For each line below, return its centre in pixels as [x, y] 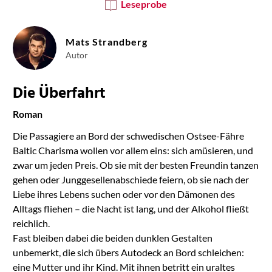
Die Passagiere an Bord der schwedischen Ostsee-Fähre [128, 136]
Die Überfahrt [59, 94]
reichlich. [31, 223]
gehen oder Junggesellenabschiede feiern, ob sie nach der [131, 179]
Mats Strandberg [106, 42]
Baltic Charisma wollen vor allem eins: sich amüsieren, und [133, 150]
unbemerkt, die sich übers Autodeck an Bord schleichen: [128, 252]
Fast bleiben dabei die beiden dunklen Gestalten [112, 238]
